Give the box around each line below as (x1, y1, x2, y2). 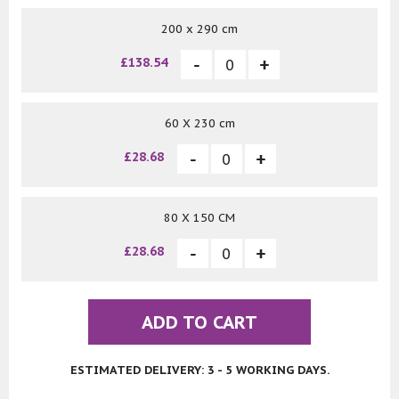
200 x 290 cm (161, 21, 238, 37)
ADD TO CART (142, 311, 257, 335)
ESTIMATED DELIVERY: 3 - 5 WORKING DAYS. (69, 362, 330, 379)
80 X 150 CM (164, 210, 235, 226)
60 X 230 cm (164, 116, 235, 132)
